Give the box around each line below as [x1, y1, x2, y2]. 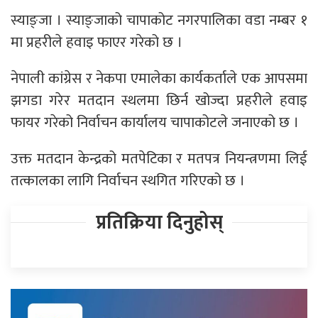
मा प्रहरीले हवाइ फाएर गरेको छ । [11, 29, 182, 55]
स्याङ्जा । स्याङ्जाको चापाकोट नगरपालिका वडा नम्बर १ [11, 7, 307, 33]
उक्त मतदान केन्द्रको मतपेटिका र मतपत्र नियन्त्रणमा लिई [11, 146, 307, 171]
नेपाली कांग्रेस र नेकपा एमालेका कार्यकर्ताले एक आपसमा [11, 65, 307, 91]
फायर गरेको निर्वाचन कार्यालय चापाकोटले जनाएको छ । [11, 109, 299, 135]
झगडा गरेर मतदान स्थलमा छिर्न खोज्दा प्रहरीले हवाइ [11, 87, 307, 113]
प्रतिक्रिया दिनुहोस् [95, 206, 223, 238]
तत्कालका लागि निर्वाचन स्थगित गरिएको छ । [11, 168, 245, 193]
